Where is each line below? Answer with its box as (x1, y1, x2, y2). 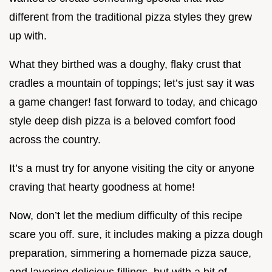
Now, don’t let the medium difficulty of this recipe (9, 209, 242, 222)
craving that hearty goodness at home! (9, 181, 195, 194)
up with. (9, 30, 47, 42)
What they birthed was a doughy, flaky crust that (9, 58, 241, 71)
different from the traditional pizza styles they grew (9, 11, 252, 24)
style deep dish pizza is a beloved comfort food (9, 115, 236, 127)
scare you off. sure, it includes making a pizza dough (9, 228, 263, 241)
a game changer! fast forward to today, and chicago (9, 96, 257, 109)
